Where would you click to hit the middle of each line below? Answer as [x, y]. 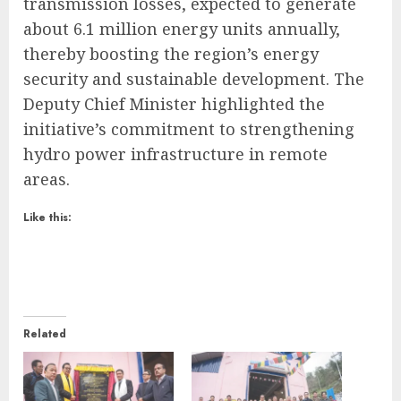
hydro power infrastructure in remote [175, 154]
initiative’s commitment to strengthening [189, 128]
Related [45, 333]
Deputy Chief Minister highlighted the [174, 103]
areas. [47, 179]
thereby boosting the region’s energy [171, 53]
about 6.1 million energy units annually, [182, 28]
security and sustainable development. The [194, 78]
